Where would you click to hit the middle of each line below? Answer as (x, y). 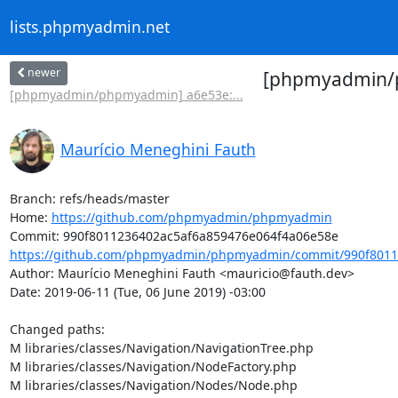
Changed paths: (59, 329)
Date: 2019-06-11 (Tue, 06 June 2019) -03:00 (137, 291)
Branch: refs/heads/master (89, 198)
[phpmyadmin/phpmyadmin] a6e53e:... (126, 94)
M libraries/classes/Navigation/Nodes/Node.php (153, 385)
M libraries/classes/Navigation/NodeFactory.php (153, 366)
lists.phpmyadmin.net (89, 27)
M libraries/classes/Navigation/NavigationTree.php (161, 347)
